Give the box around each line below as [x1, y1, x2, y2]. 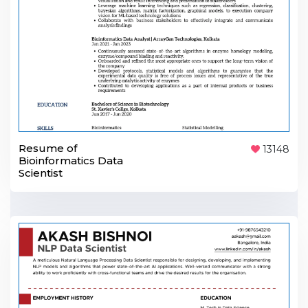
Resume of [19, 141, 77, 155]
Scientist [19, 166, 63, 179]
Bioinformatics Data [19, 153, 123, 167]
